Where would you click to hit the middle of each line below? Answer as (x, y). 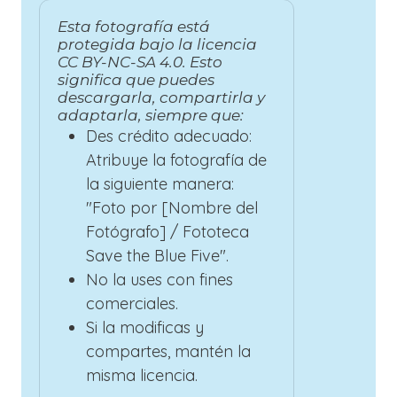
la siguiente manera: (160, 183)
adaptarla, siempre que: (151, 115)
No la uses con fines (160, 279)
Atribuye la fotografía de (176, 160)
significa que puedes (136, 79)
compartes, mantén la (168, 351)
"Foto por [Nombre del (172, 207)
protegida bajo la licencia (157, 44)
